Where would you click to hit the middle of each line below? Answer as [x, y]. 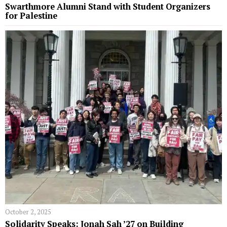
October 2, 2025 [28, 212]
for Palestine [31, 16]
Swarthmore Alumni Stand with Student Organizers [108, 7]
